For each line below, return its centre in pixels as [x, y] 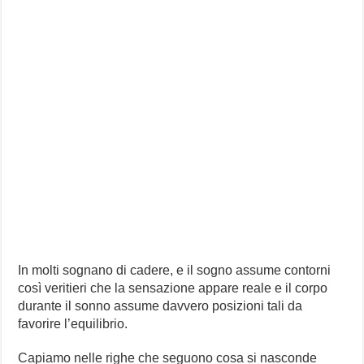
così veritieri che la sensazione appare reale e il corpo [173, 288]
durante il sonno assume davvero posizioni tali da [160, 305]
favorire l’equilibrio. [73, 323]
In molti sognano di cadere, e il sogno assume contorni [175, 270]
